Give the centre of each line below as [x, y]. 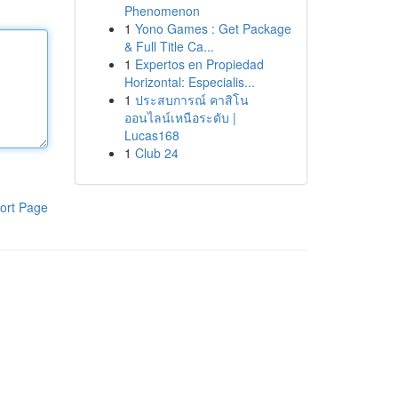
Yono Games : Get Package [213, 28]
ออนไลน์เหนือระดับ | [180, 117]
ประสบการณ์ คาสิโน [191, 99]
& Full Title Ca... [169, 46]
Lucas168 [151, 135]
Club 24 [156, 153]
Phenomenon [162, 11]
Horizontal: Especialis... [189, 82]
